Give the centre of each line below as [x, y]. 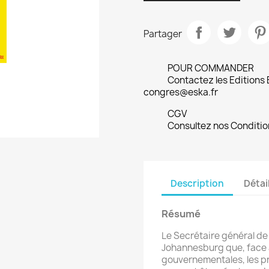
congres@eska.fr [181, 92]
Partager [163, 34]
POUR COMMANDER [211, 68]
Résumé [181, 214]
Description [197, 183]
